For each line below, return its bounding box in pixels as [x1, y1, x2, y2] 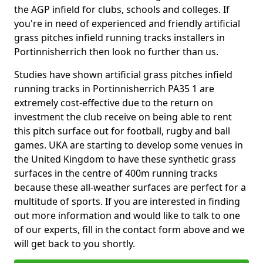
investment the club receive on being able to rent [14, 110, 232, 123]
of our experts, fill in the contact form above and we [14, 223, 245, 236]
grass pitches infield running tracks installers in [14, 31, 225, 44]
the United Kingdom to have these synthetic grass [14, 153, 236, 166]
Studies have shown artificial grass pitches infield [14, 68, 232, 81]
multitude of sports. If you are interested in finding [14, 195, 240, 208]
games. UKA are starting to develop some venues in [14, 139, 243, 151]
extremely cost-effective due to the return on [14, 96, 213, 109]
